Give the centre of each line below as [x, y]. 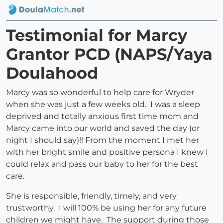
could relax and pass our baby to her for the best [102, 164]
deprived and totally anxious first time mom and [102, 116]
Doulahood [52, 73]
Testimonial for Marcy [97, 35]
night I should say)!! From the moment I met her [103, 140]
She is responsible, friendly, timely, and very [91, 196]
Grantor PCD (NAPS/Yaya [109, 54]
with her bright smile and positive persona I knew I [107, 152]
